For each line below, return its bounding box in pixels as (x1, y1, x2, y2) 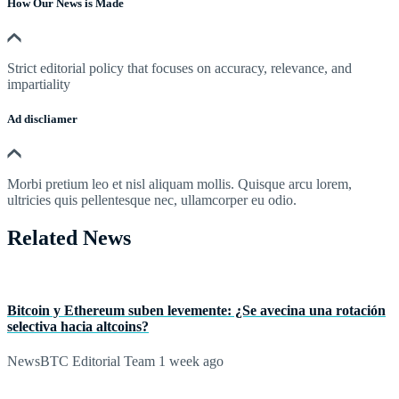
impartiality (7, 76, 70, 92)
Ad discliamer (7, 111, 77, 126)
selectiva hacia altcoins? (7, 319, 149, 335)
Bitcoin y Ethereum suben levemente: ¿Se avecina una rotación (7, 303, 386, 319)
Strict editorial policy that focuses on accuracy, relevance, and (7, 60, 352, 76)
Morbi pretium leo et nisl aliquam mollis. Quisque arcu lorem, (7, 176, 352, 192)
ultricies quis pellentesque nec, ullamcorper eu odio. (7, 192, 297, 208)
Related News (7, 226, 131, 250)
